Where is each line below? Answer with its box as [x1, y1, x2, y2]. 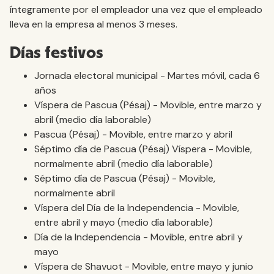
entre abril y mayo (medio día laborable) [34, 216, 213, 229]
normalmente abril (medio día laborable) [34, 157, 213, 170]
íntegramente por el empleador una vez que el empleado [10, 3, 262, 16]
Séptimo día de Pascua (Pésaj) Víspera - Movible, [34, 143, 252, 155]
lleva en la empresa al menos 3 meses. [10, 18, 177, 31]
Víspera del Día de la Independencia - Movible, [34, 201, 239, 214]
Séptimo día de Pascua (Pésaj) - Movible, [34, 172, 215, 185]
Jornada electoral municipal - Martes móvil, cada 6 [34, 69, 260, 82]
